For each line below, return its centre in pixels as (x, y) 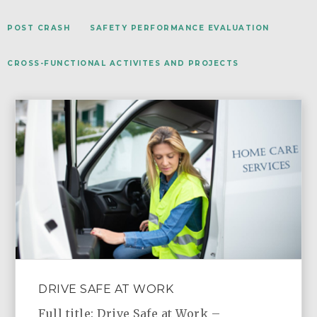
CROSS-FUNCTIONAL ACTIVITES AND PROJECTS (123, 64)
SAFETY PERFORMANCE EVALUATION (180, 28)
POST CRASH (39, 28)
